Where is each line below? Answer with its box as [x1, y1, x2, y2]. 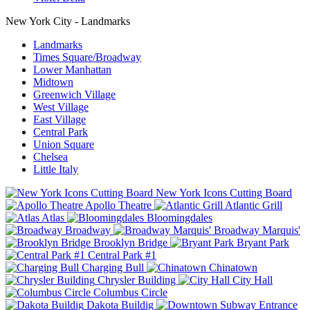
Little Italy [33, 163, 78, 176]
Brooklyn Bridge [91, 237, 170, 249]
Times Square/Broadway [33, 51, 141, 64]
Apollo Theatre [83, 199, 154, 212]
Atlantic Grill [223, 199, 282, 212]
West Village [33, 101, 89, 113]
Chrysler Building [95, 274, 179, 286]
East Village [33, 113, 86, 126]
